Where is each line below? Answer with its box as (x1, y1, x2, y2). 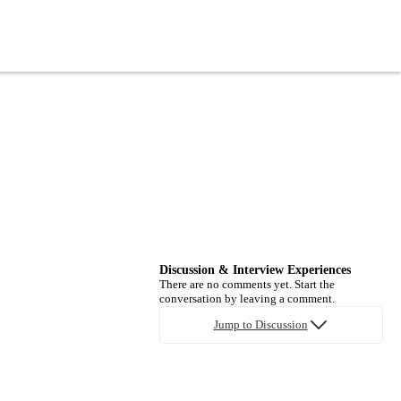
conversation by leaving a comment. (159, 291, 335, 305)
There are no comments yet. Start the (159, 277, 335, 291)
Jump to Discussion (213, 317, 308, 331)
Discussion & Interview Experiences (159, 262, 351, 277)
